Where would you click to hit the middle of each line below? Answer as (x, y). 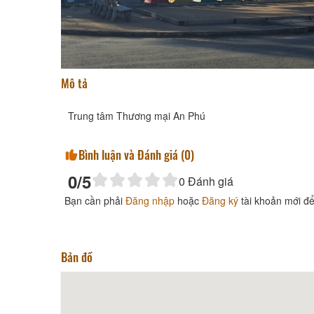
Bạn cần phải (95, 200)
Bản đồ (77, 257)
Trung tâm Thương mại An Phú (137, 115)
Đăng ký (220, 200)
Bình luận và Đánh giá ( (131, 154)
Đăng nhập (150, 200)
